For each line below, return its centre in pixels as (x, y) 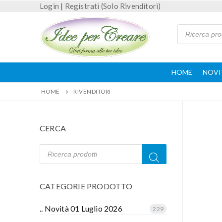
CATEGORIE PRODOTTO (86, 186)
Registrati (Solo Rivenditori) (113, 6)
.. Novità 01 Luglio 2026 (81, 208)
